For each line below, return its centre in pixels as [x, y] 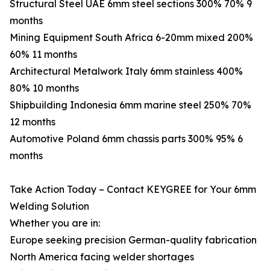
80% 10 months [44, 88]
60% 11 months [43, 54]
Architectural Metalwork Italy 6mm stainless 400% [126, 71]
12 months [33, 122]
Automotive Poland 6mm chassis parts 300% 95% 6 [126, 139]
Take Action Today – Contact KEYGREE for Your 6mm [133, 189]
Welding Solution [49, 206]
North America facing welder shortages [102, 257]
